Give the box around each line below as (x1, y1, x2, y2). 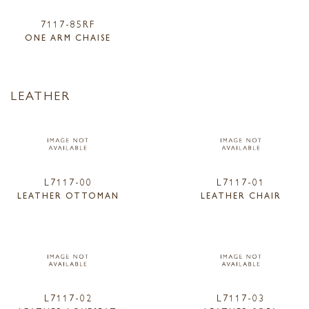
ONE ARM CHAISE (25, 31, 112, 44)
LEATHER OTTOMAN (17, 188, 119, 201)
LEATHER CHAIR (200, 188, 281, 201)
